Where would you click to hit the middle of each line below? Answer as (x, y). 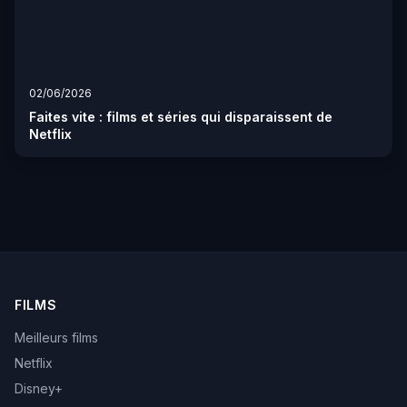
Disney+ (39, 389)
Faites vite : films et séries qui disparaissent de (181, 117)
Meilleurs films (56, 338)
